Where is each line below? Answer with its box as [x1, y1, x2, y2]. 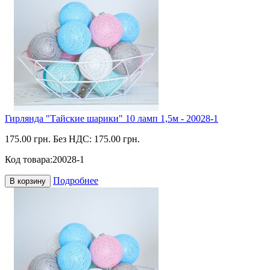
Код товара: [5, 154, 52, 165]
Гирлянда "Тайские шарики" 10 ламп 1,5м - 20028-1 [5, 113, 218, 124]
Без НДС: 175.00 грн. [53, 134, 140, 144]
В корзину [10, 177, 46, 186]
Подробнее [53, 175, 98, 186]
